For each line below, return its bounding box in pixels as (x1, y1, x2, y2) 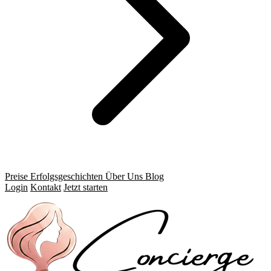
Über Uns (105, 171, 143, 181)
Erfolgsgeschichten (30, 171, 103, 181)
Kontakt (30, 182, 61, 192)
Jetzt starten (64, 182, 108, 192)
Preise (5, 171, 28, 181)
